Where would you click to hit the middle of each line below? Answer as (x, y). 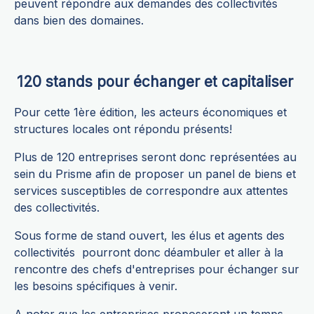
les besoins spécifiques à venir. (96, 286)
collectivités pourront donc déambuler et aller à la (149, 253)
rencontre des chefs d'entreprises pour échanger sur (157, 269)
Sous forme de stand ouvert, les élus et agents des (149, 236)
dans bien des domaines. (79, 21)
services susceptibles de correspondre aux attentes (151, 191)
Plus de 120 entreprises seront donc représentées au (155, 157)
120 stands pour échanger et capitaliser (157, 82)
